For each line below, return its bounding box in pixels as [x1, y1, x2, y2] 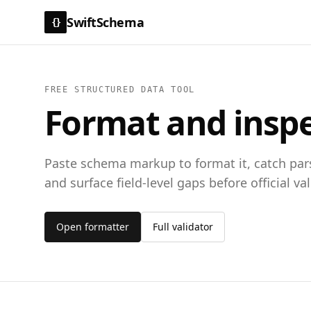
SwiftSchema [67, 14, 144, 31]
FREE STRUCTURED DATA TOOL [44, 85, 195, 94]
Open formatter [56, 220, 129, 233]
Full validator [153, 220, 213, 233]
